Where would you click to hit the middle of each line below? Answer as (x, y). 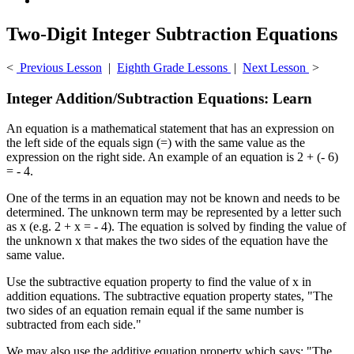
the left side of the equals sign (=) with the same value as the (156, 143)
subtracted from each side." (74, 325)
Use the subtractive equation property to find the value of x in (159, 282)
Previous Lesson (59, 67)
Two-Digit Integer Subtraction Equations (172, 34)
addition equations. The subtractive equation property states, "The (169, 296)
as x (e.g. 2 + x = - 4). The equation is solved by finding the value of (176, 227)
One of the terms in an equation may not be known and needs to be (173, 198)
